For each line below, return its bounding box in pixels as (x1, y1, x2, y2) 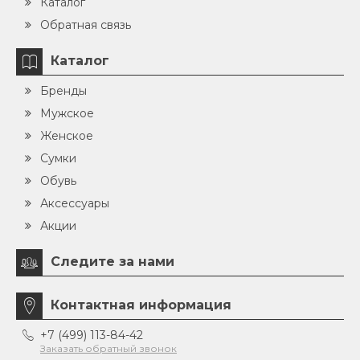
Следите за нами (51, 253, 174, 269)
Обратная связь (40, 17, 131, 32)
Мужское (40, 105, 94, 121)
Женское (40, 128, 93, 143)
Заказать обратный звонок (40, 342, 177, 354)
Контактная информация (51, 297, 231, 313)
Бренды (40, 83, 87, 98)
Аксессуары (40, 195, 109, 211)
